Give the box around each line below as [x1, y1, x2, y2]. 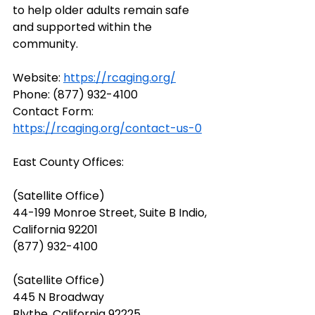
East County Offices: [13, 153, 124, 170]
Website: [13, 69, 63, 86]
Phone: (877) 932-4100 [13, 86, 138, 103]
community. [13, 35, 78, 52]
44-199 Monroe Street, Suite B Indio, [13, 204, 210, 221]
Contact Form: [13, 103, 96, 120]
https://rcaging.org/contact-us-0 [13, 120, 202, 136]
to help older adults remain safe [13, 1, 192, 18]
